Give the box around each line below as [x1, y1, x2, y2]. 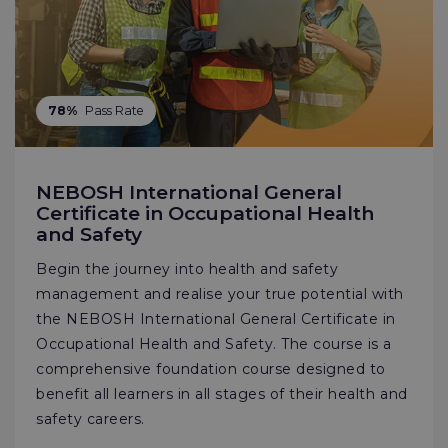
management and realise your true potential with [36, 284, 404, 303]
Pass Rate [84, 102, 144, 118]
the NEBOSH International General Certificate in [36, 309, 396, 328]
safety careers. [36, 409, 145, 428]
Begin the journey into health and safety [36, 259, 339, 278]
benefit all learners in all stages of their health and [36, 384, 408, 403]
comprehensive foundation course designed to [36, 359, 386, 378]
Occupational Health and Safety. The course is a [36, 334, 392, 353]
